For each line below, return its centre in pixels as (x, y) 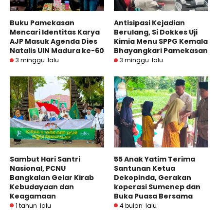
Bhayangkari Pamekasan (161, 51)
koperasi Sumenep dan (157, 187)
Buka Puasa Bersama (153, 196)
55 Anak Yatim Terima (154, 159)
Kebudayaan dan (42, 187)
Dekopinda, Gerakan (153, 177)
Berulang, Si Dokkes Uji (156, 32)
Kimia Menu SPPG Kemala (161, 42)
